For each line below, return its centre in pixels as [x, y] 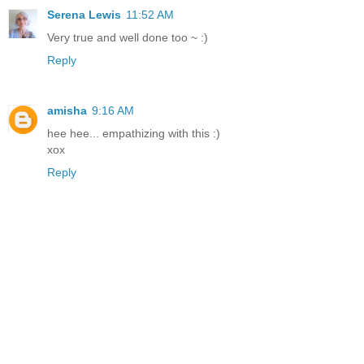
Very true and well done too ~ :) [128, 37]
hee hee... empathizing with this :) [134, 133]
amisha [67, 110]
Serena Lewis [84, 14]
